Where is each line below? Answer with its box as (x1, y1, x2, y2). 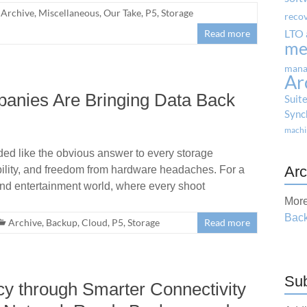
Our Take (103, 6, 141, 19)
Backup (46, 216, 77, 228)
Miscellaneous (38, 6, 99, 19)
